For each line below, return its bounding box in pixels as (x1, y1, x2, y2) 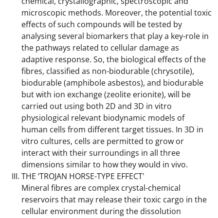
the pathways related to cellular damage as (21, 42, 179, 53)
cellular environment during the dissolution (21, 206, 181, 217)
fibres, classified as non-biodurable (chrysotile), (21, 66, 194, 76)
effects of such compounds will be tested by (21, 19, 182, 30)
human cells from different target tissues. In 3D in (21, 124, 203, 135)
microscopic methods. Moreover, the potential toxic (21, 7, 212, 18)
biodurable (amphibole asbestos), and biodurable (21, 77, 203, 88)
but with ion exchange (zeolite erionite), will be (21, 89, 191, 100)
